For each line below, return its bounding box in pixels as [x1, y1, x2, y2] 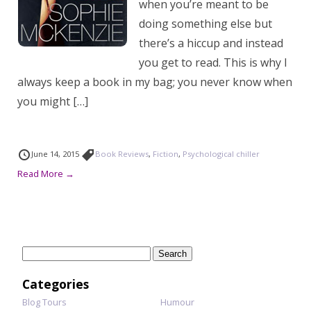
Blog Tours [22, 296, 67, 308]
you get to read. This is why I [139, 55, 287, 70]
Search [22, 246, 51, 259]
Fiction [153, 149, 178, 159]
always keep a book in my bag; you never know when [17, 74, 292, 90]
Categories [22, 276, 89, 292]
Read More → [17, 167, 74, 180]
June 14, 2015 [31, 149, 81, 159]
